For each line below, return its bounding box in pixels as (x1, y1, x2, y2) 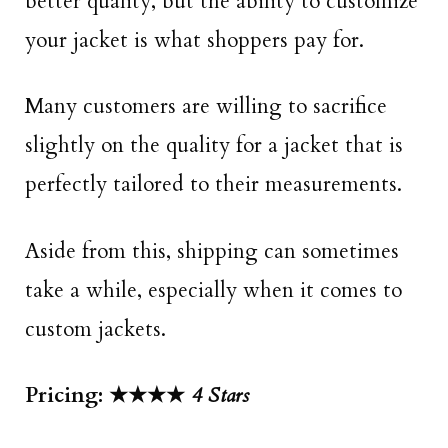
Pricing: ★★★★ (25, 380, 191, 410)
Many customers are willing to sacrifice (25, 92, 387, 122)
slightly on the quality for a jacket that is (25, 131, 403, 161)
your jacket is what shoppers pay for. (25, 25, 364, 55)
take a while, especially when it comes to (25, 275, 402, 305)
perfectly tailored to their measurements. (25, 170, 402, 200)
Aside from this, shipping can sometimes (25, 236, 399, 266)
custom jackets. (25, 314, 166, 344)
